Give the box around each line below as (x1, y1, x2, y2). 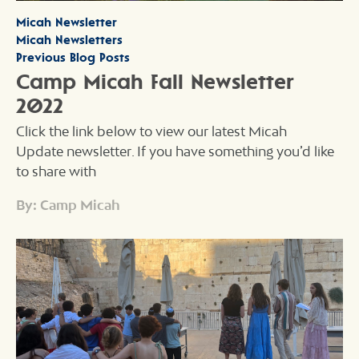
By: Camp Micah (16, 196, 121, 213)
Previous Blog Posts (16, 49, 130, 65)
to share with (16, 163, 97, 179)
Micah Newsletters (16, 31, 123, 47)
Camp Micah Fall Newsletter (16, 67, 294, 95)
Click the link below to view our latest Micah (16, 123, 288, 139)
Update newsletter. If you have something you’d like (16, 143, 335, 159)
